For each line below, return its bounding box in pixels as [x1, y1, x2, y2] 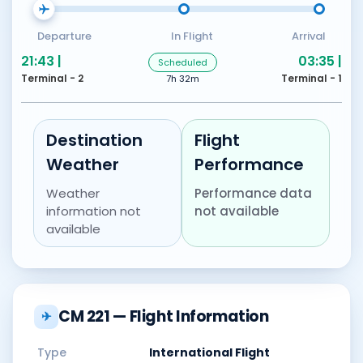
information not [46, 203, 141, 220]
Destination [46, 129, 143, 152]
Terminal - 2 [21, 71, 83, 85]
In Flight [170, 28, 213, 44]
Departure [37, 28, 92, 44]
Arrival [292, 28, 326, 44]
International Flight [149, 344, 270, 361]
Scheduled [157, 56, 207, 69]
